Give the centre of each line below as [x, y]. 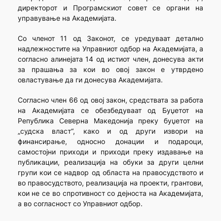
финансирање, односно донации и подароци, [110, 142]
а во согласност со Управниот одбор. [80, 204]
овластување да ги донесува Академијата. [90, 80]
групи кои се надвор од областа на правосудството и [110, 173]
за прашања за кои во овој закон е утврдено [110, 70]
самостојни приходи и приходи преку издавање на [110, 152]
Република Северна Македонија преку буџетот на [110, 121]
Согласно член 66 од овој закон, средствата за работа [110, 100]
